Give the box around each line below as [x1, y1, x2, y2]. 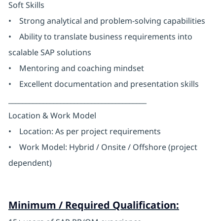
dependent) [8, 157, 52, 169]
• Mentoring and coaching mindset [8, 63, 144, 74]
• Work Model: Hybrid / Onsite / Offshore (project [8, 142, 197, 153]
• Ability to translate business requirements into [8, 31, 192, 42]
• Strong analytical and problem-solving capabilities [8, 15, 205, 27]
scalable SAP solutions [8, 47, 91, 58]
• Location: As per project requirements [8, 126, 161, 137]
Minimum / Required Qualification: [8, 198, 179, 212]
